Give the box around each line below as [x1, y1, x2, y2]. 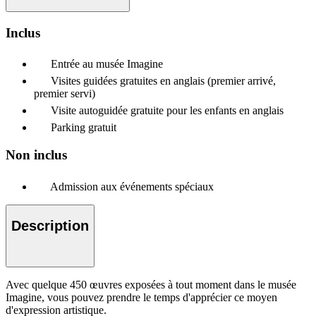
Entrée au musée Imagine [51, 58, 163, 71]
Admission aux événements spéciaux [50, 180, 214, 193]
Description [11, 218, 89, 234]
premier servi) [34, 87, 95, 100]
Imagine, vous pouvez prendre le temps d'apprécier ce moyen [6, 291, 277, 304]
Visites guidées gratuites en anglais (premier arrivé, [51, 75, 276, 87]
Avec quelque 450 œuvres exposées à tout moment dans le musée [6, 279, 296, 291]
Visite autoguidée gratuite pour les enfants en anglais [51, 104, 284, 117]
